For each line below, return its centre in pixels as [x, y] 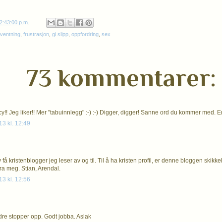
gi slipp [60, 34]
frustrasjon [36, 34]
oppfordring [85, 34]
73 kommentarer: [121, 78]
